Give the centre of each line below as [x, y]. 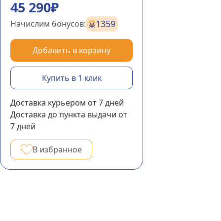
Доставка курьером [48, 103]
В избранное [57, 149]
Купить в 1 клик [72, 78]
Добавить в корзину [72, 50]
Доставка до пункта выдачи [63, 114]
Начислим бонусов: [48, 24]
